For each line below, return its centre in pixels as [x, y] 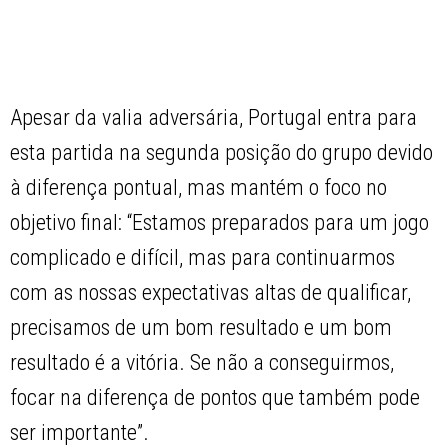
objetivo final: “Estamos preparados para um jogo [220, 223]
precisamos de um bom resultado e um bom [201, 328]
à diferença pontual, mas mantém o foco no [199, 188]
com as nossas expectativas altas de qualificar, [211, 293]
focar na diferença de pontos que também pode [215, 398]
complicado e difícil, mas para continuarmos [203, 258]
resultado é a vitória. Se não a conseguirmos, [202, 363]
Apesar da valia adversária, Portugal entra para [214, 118]
